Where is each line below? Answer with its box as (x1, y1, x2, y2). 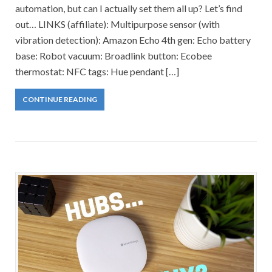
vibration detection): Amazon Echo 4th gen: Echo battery (15, 33, 251, 46)
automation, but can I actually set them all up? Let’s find (15, 2, 242, 14)
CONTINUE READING (22, 94, 97, 104)
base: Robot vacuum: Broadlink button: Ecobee (15, 49, 212, 61)
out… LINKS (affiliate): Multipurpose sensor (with (15, 18, 220, 30)
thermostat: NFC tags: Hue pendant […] (15, 65, 179, 77)
